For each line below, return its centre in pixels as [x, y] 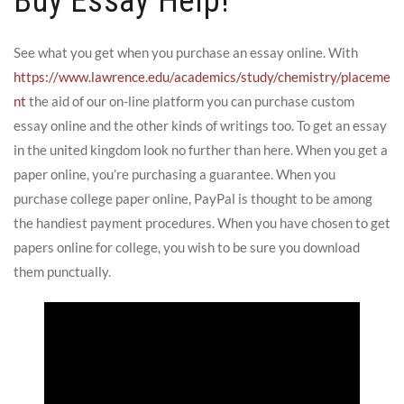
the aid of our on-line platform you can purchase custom [190, 101]
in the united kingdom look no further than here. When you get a [201, 149]
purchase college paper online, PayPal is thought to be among [193, 198]
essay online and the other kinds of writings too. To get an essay [200, 125]
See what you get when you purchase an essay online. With [186, 52]
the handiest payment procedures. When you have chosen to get [202, 222]
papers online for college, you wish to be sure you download [187, 247]
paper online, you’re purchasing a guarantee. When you [174, 174]
